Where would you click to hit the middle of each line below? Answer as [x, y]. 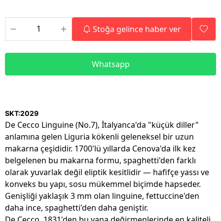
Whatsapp [110, 64]
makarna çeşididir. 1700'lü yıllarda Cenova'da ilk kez [100, 148]
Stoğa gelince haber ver [137, 29]
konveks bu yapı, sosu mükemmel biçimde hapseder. [103, 184]
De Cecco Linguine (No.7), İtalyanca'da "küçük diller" [102, 125]
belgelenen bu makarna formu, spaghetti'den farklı [100, 160]
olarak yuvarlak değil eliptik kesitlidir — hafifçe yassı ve [107, 172]
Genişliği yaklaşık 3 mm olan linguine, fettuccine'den [102, 196]
